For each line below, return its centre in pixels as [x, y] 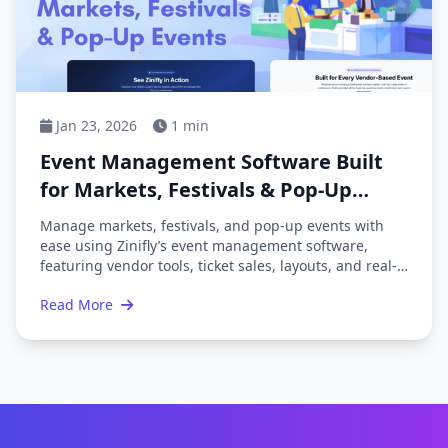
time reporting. [91, 285]
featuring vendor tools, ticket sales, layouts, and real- [218, 265]
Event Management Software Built [211, 161]
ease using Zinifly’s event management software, [204, 245]
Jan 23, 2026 [96, 125]
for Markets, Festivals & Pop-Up [196, 189]
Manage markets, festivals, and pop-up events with [212, 225]
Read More [76, 304]
